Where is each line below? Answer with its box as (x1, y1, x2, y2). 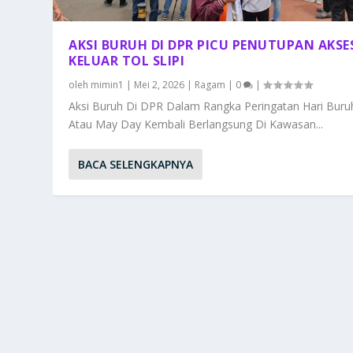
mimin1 (91, 78, 124, 92)
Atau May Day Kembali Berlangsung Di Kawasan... (69, 117, 324, 132)
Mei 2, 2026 (134, 78, 185, 92)
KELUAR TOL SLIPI (69, 52, 185, 70)
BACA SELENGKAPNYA (78, 157, 194, 173)
